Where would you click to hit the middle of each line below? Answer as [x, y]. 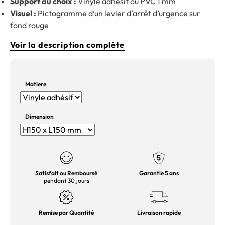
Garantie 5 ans [159, 173]
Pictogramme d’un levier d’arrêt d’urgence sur [118, 13]
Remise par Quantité [66, 213]
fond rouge [29, 25]
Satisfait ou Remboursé [66, 173]
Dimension [39, 117]
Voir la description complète [67, 45]
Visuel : [23, 13]
